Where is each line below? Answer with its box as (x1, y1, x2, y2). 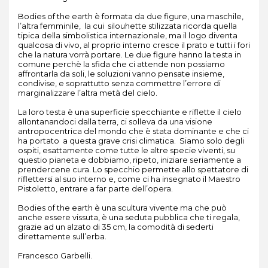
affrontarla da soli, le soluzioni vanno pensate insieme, (18, 69, 224, 78)
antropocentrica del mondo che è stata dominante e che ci (18, 126, 249, 136)
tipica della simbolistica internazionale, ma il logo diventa (18, 31, 237, 40)
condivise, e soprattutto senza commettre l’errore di (18, 78, 221, 88)
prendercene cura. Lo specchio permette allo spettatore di (18, 165, 248, 174)
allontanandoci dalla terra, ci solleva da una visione (18, 117, 212, 126)
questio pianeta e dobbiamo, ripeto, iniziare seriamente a (18, 155, 241, 165)
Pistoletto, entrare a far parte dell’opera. (18, 184, 173, 193)
